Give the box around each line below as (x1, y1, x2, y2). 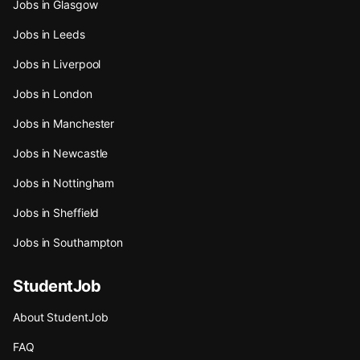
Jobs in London (13, 86, 92, 100)
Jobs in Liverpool (13, 56, 101, 71)
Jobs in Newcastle (13, 145, 108, 160)
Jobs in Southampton (13, 235, 124, 249)
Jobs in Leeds (13, 27, 85, 41)
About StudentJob (13, 309, 108, 324)
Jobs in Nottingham (13, 175, 115, 190)
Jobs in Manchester (13, 116, 115, 130)
